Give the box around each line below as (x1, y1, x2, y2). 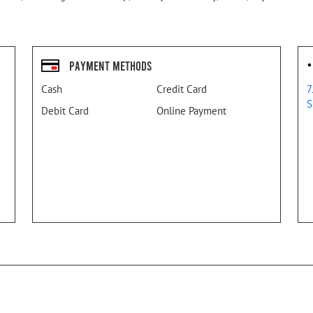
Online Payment (156, 104, 226, 118)
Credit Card (156, 82, 207, 96)
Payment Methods (69, 57, 152, 73)
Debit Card (41, 104, 89, 118)
